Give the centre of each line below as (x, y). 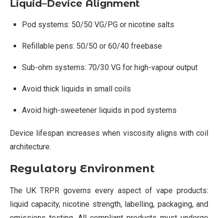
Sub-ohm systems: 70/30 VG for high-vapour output (110, 67)
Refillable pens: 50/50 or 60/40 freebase (92, 46)
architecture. (30, 146)
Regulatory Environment (82, 168)
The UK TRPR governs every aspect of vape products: (109, 190)
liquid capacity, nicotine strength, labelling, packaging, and (109, 204)
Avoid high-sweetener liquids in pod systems (99, 110)
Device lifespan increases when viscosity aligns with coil (109, 133)
